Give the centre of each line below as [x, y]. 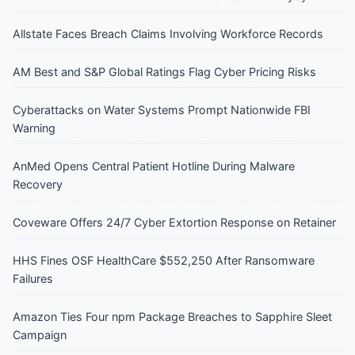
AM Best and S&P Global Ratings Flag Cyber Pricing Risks [164, 71]
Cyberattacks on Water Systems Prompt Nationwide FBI [162, 109]
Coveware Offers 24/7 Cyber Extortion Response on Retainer [174, 222]
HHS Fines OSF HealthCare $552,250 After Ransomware [164, 260]
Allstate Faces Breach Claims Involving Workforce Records [168, 33]
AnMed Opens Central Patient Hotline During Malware [154, 166]
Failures [33, 278]
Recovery [38, 184]
